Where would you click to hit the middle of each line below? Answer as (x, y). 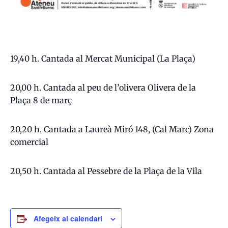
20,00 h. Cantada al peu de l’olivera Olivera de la (103, 87)
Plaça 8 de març (41, 100)
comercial (29, 142)
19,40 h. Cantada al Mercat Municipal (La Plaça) (103, 58)
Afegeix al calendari (68, 218)
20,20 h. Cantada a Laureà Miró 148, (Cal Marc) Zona (112, 129)
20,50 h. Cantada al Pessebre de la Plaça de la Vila (106, 171)
